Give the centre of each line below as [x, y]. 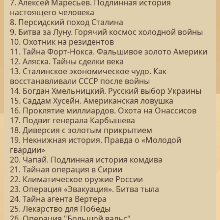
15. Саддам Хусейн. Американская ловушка [92, 101]
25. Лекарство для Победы [60, 209]
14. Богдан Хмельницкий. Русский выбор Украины [106, 91]
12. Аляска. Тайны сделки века [67, 61]
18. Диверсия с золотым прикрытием [81, 130]
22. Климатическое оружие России [76, 179]
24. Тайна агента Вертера [58, 199]
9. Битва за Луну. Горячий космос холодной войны [106, 32]
